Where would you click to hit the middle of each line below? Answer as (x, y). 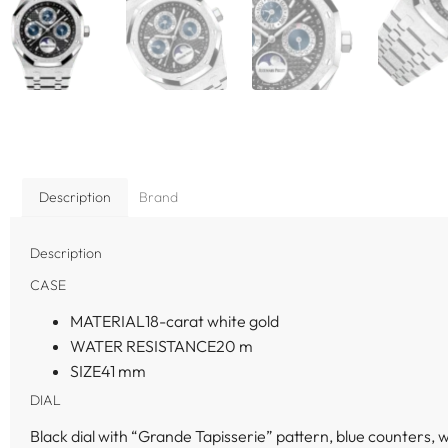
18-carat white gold (212, 321)
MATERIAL (107, 321)
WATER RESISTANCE (143, 346)
